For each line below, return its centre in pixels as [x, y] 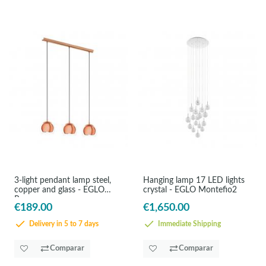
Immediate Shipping [189, 224]
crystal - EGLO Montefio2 [190, 190]
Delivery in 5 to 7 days [63, 224]
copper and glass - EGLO [59, 190]
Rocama [29, 199]
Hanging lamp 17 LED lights [194, 180]
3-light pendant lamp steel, [62, 180]
